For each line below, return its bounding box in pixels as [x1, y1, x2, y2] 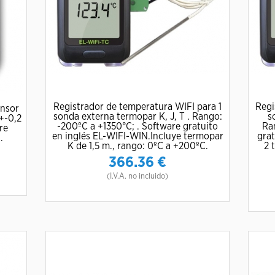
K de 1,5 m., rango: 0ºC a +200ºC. [67, 141, 208, 151]
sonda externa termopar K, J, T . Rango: [53, 112, 222, 122]
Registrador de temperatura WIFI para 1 [53, 102, 222, 112]
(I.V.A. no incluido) [107, 172, 168, 180]
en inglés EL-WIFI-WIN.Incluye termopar [52, 131, 223, 141]
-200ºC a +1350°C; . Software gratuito [57, 122, 218, 131]
